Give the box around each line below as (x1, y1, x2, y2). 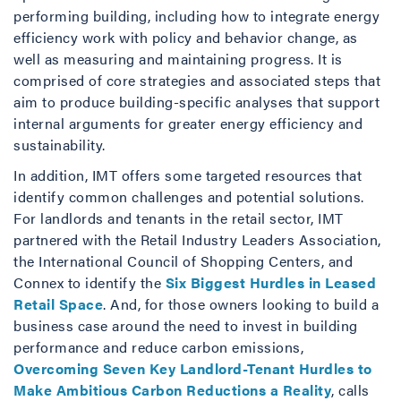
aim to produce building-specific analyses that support (13, 91, 380, 112)
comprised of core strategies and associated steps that (13, 70, 380, 90)
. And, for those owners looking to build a (103, 294, 379, 314)
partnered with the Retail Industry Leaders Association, (13, 229, 381, 250)
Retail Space (13, 294, 103, 314)
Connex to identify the (13, 272, 166, 293)
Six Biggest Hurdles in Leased (165, 272, 376, 293)
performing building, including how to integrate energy (13, 5, 380, 26)
